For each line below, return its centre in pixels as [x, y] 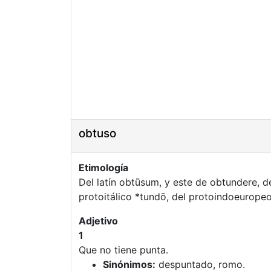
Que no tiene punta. [123, 250]
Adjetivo [98, 221]
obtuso [97, 133]
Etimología [103, 168]
